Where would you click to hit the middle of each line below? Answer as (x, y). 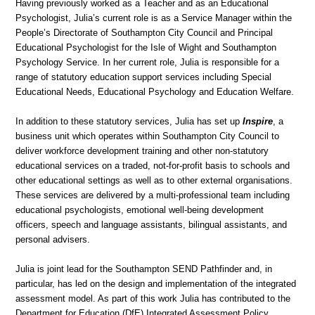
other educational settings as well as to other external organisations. (154, 181)
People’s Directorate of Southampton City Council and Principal (144, 33)
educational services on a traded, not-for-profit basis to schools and (153, 166)
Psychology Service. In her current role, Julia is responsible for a (148, 63)
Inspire (258, 122)
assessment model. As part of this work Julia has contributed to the (153, 299)
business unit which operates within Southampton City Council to (148, 136)
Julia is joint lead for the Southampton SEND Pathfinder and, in (144, 269)
